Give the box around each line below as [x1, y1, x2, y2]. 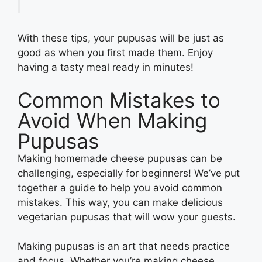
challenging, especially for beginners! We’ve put [18, 167, 240, 179]
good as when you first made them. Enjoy [18, 47, 213, 59]
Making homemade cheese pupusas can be [18, 152, 222, 164]
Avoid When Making [18, 108, 207, 133]
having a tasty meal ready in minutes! [18, 61, 196, 74]
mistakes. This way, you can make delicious [18, 196, 223, 208]
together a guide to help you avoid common [18, 181, 222, 194]
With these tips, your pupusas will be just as [18, 32, 224, 44]
